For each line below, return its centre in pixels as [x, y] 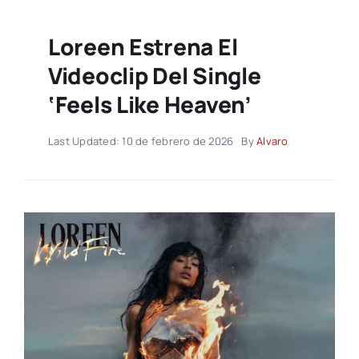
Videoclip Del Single [154, 76]
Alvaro [272, 141]
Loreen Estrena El [143, 47]
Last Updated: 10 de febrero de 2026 [141, 141]
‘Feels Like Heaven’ [149, 105]
